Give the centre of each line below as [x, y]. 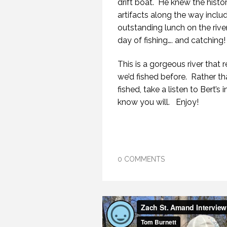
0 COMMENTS [141, 159]
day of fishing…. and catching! [172, 40]
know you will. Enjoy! [158, 102]
